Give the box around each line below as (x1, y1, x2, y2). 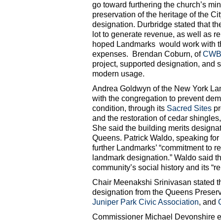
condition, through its (92, 104, 167, 113)
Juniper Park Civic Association (92, 198, 199, 207)
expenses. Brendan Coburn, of (92, 50, 203, 59)
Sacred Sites (167, 104, 212, 113)
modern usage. (92, 70, 145, 78)
